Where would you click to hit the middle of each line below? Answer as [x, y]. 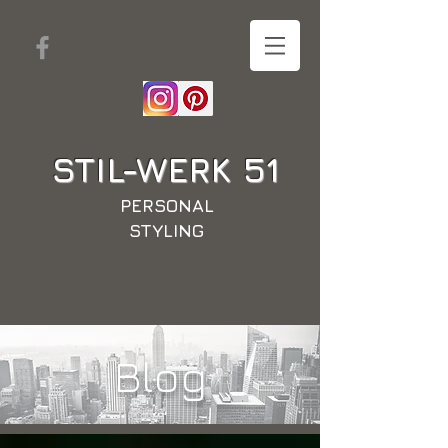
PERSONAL [166, 205]
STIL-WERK [146, 169]
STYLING [166, 230]
